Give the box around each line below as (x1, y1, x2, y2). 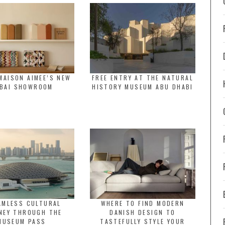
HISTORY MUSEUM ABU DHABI (92, 82, 193, 91)
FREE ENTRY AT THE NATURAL (92, 73, 193, 82)
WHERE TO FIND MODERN (100, 199, 185, 207)
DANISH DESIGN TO (109, 208, 176, 216)
